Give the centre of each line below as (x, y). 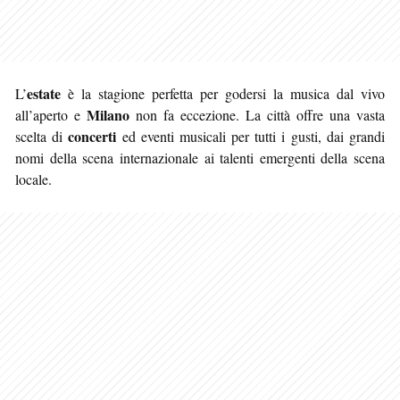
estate (44, 93)
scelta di (42, 136)
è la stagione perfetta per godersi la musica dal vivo (223, 93)
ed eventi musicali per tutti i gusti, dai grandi (251, 136)
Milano (108, 114)
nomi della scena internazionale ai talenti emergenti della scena (200, 157)
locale (32, 179)
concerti (92, 136)
